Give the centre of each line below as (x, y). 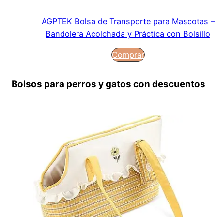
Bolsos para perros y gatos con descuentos (108, 84)
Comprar (128, 55)
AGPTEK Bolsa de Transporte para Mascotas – (128, 22)
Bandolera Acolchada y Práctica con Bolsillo (128, 34)
